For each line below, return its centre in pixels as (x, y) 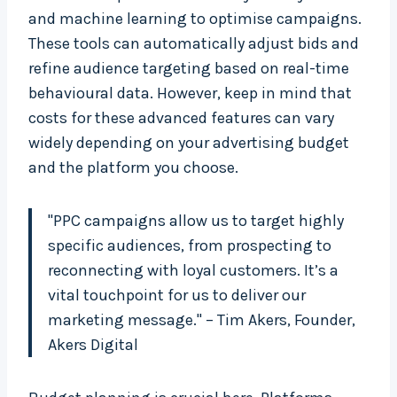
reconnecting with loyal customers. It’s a (193, 271)
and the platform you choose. (133, 168)
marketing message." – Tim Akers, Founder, (202, 320)
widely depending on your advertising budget (189, 143)
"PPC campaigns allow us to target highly (196, 221)
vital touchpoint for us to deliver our (177, 296)
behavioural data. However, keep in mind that (190, 93)
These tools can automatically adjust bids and (194, 44)
